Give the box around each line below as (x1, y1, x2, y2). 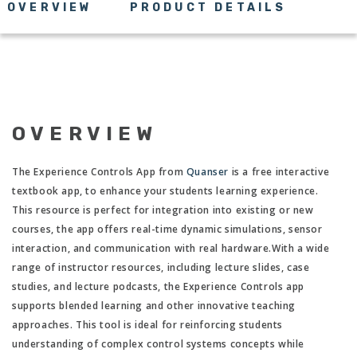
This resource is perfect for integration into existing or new (11, 203, 314, 218)
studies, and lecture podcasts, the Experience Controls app (11, 280, 304, 294)
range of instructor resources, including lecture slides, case (11, 261, 310, 275)
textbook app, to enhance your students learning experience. (11, 184, 319, 198)
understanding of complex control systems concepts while (11, 337, 304, 351)
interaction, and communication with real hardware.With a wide (11, 241, 330, 256)
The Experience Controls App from (11, 165, 186, 179)
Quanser (186, 165, 229, 179)
